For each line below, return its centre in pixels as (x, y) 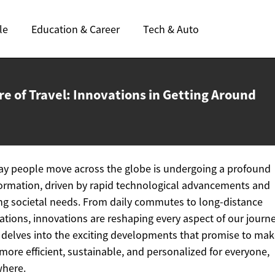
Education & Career (76, 29)
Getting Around (209, 95)
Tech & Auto (171, 29)
